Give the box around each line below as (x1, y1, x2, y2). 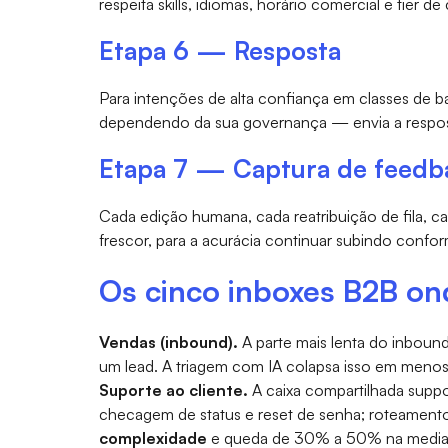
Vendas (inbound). (98, 331, 238, 352)
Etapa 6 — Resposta (98, 34, 341, 66)
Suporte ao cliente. (98, 379, 248, 400)
